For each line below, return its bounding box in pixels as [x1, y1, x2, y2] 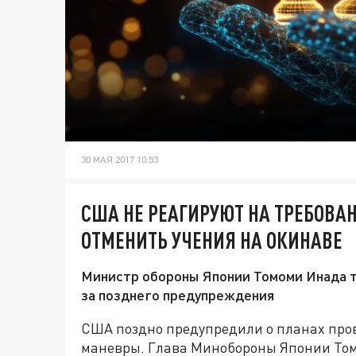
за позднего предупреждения [81, 286, 274, 304]
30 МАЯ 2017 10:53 [81, 153, 158, 166]
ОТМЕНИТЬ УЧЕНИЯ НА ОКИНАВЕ [81, 226, 342, 254]
